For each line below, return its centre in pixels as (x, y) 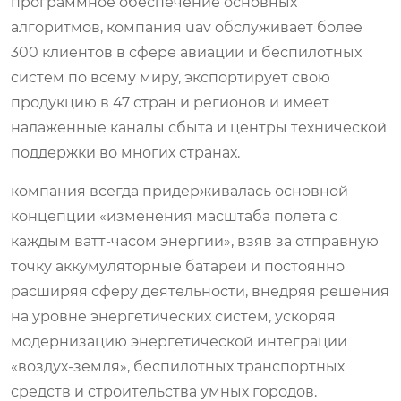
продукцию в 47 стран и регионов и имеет (170, 102)
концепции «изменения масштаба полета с (174, 216)
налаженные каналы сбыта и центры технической (199, 127)
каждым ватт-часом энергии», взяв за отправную (195, 241)
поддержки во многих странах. (125, 152)
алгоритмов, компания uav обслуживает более (187, 27)
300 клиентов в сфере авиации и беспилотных (186, 52)
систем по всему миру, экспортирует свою (171, 77)
